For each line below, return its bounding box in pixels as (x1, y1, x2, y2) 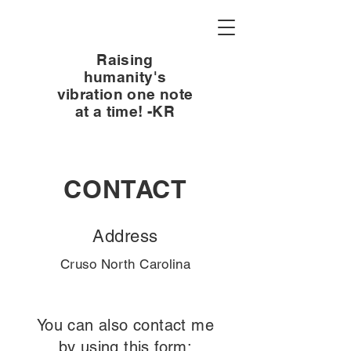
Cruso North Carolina (60, 256, 190, 272)
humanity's (83, 68, 167, 85)
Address (92, 226, 158, 246)
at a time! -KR (74, 103, 175, 120)
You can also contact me (36, 316, 215, 335)
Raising (96, 51, 154, 68)
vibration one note (56, 85, 194, 103)
